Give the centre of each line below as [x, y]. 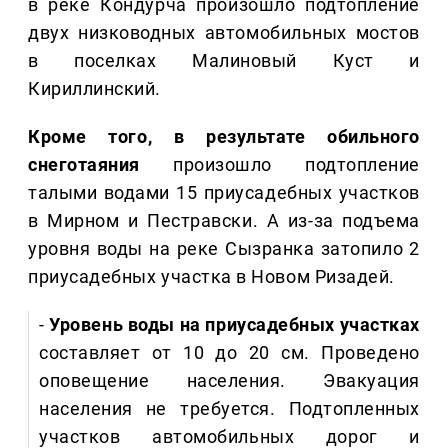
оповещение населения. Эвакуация [229, 381]
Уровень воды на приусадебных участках [234, 325]
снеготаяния [84, 165]
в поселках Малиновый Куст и [224, 61]
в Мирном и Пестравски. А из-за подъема [224, 221]
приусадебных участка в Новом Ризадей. [211, 277]
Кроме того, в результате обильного [224, 137]
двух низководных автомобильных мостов [224, 33]
